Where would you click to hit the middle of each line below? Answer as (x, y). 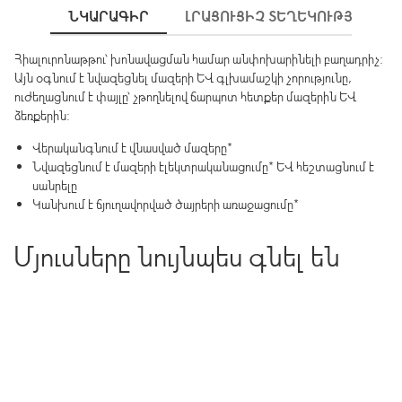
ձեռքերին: (42, 115)
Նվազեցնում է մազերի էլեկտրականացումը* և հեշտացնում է (203, 166)
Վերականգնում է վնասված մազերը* (132, 148)
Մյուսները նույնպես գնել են (177, 256)
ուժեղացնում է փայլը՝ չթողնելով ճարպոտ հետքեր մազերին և (185, 96)
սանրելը (55, 185)
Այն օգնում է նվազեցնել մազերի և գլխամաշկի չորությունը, (183, 78)
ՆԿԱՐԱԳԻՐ (109, 16)
